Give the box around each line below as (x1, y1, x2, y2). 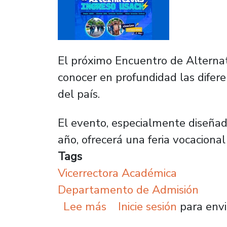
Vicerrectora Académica (58, 165, 177, 181)
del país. (58, 86, 100, 102)
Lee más (63, 199, 107, 214)
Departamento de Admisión (58, 182, 199, 198)
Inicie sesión (118, 199, 177, 214)
